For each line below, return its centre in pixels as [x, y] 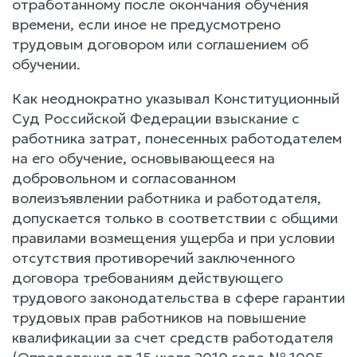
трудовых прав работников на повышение [159, 317]
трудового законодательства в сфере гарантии [178, 297]
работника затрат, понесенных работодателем [177, 138]
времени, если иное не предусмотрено [146, 24]
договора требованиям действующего [147, 277]
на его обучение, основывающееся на [143, 158]
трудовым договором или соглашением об [160, 44]
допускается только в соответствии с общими [175, 218]
